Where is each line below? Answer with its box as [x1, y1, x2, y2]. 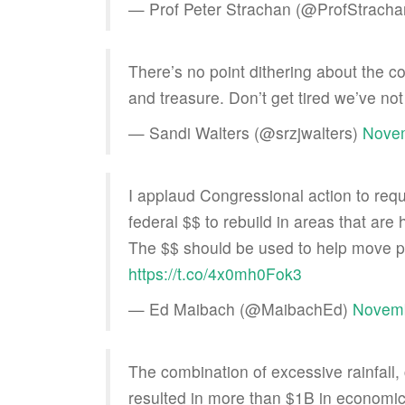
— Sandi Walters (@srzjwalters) [128, 121, 363, 144]
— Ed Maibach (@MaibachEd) [128, 297, 353, 320]
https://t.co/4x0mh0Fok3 [128, 262, 302, 285]
